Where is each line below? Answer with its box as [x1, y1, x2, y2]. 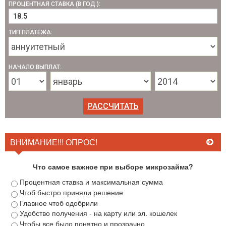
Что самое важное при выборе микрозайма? [33, 161, 193, 172]
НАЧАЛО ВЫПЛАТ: [9, 64, 62, 71]
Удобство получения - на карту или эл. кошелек [20, 208, 177, 218]
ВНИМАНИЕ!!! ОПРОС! [10, 136, 97, 148]
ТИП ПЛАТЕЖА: [9, 29, 52, 36]
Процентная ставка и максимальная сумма [20, 177, 163, 187]
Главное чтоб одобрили [20, 197, 98, 208]
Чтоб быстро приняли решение [20, 187, 123, 197]
